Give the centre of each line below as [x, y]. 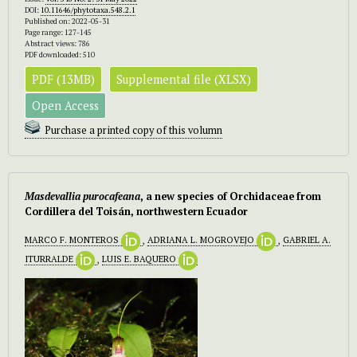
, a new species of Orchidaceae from [231, 196]
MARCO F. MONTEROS [73, 240]
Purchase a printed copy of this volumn [133, 130]
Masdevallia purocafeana [82, 196]
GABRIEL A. [307, 240]
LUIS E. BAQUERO [140, 259]
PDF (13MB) [63, 79]
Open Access [65, 105]
